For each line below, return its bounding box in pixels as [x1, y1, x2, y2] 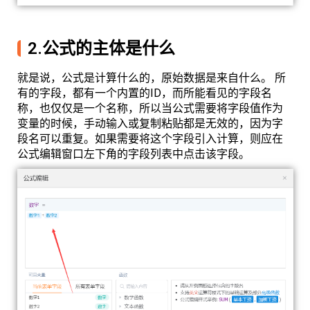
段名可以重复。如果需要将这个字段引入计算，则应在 [17, 132, 283, 146]
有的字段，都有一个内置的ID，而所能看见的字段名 [17, 86, 272, 100]
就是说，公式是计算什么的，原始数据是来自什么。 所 [17, 71, 286, 85]
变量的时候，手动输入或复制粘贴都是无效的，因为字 [17, 117, 283, 131]
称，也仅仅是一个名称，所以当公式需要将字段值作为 [17, 102, 283, 116]
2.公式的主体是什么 [28, 39, 175, 59]
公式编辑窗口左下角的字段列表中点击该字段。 [17, 147, 250, 161]
